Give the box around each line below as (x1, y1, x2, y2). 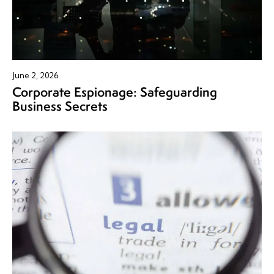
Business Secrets (12, 97, 108, 116)
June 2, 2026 (12, 70, 58, 81)
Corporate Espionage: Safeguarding (12, 83, 217, 102)
